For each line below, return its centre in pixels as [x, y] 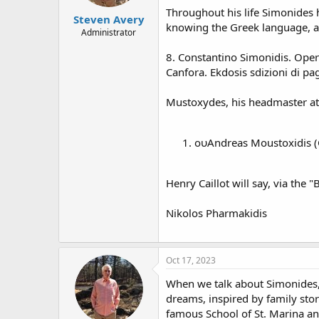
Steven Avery [109, 19]
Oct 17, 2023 [191, 260]
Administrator [109, 32]
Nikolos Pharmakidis [216, 213]
